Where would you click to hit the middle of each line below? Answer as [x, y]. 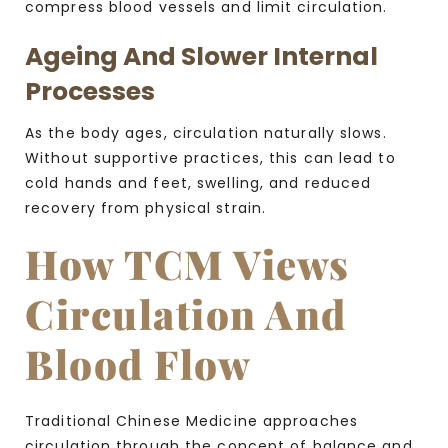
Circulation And [186, 314]
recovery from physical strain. [146, 208]
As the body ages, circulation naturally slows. [206, 133]
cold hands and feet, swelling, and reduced [198, 183]
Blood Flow [138, 364]
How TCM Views [187, 264]
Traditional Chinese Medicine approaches [191, 421]
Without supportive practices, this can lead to [210, 158]
